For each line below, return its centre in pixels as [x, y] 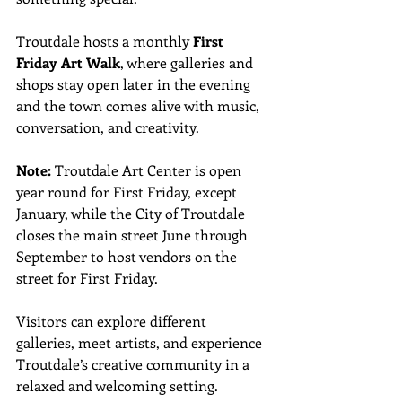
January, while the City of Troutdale [132, 213]
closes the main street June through [134, 234]
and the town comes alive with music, [140, 105]
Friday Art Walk [68, 62]
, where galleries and [188, 62]
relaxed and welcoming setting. [117, 385]
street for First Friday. [87, 277]
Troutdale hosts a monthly [105, 40]
